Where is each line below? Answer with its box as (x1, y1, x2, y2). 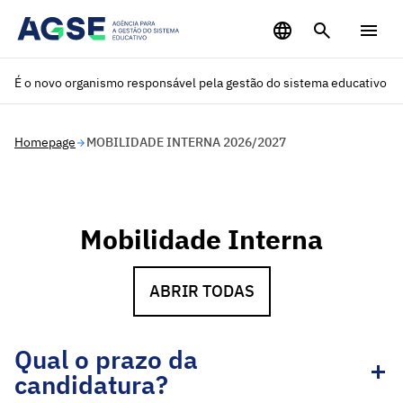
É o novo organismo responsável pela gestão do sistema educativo (14, 75, 387, 91)
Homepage (14, 134, 76, 150)
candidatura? (14, 368, 168, 401)
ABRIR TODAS (148, 281, 255, 301)
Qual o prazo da (14, 343, 198, 376)
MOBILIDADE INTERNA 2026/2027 (86, 134, 286, 150)
